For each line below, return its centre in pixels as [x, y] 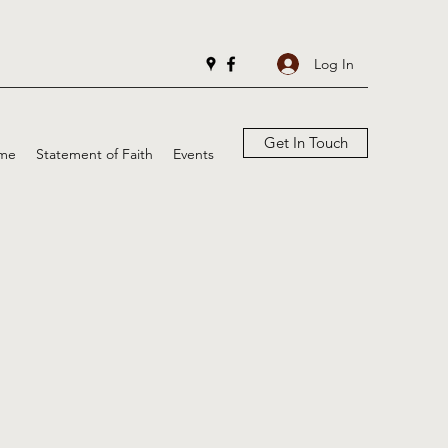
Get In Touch [305, 142]
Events [193, 154]
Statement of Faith [94, 154]
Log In [333, 63]
